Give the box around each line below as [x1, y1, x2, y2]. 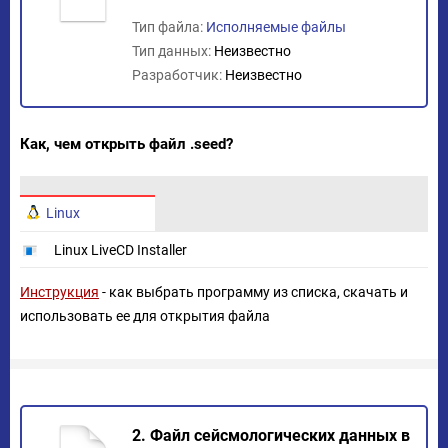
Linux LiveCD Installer [54, 242, 187, 258]
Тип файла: [132, 19, 206, 35]
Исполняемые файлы [206, 19, 346, 35]
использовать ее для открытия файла [20, 308, 270, 324]
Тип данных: [132, 43, 214, 59]
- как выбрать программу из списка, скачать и [99, 284, 408, 300]
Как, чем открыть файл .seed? [20, 135, 233, 153]
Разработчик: [132, 67, 225, 83]
